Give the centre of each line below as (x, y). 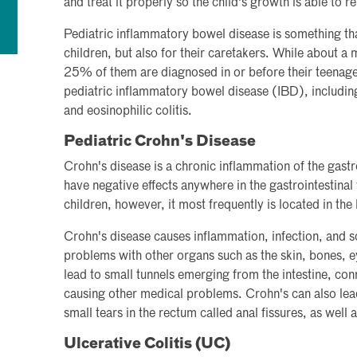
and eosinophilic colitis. (128, 111)
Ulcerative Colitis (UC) (147, 344)
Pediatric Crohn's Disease (160, 141)
